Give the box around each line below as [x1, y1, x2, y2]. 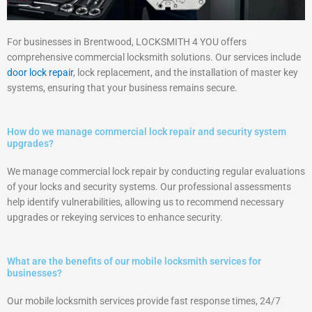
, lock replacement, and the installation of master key [73, 66, 298, 78]
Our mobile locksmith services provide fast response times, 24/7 [7, 295, 281, 306]
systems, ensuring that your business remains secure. [7, 81, 237, 93]
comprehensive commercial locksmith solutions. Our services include [7, 51, 301, 63]
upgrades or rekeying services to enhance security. [7, 211, 223, 223]
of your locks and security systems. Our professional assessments [7, 180, 291, 192]
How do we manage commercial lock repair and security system [7, 125, 286, 137]
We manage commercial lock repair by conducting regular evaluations [7, 165, 305, 177]
